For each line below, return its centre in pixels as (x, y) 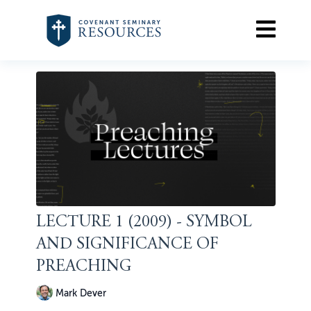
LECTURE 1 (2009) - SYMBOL (144, 223)
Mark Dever (81, 293)
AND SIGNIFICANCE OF (127, 245)
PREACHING (83, 268)
